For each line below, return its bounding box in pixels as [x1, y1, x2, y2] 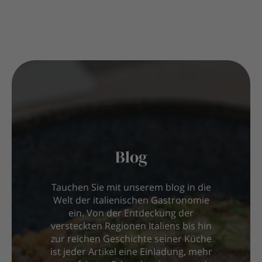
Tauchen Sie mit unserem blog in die [51, 184, 211, 194]
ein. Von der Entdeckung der [68, 209, 194, 219]
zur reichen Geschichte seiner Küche [50, 235, 212, 245]
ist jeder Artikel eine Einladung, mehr [50, 248, 212, 258]
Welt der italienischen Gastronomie [53, 196, 209, 206]
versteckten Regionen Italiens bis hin [50, 222, 212, 232]
